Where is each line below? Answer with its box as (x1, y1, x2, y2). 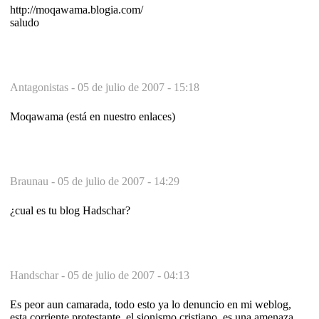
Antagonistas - (10, 80, 78, 93)
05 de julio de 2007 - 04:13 (68, 268, 189, 281)
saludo (10, 16, 39, 28)
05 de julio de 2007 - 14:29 (58, 174, 179, 187)
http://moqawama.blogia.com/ (10, 3, 143, 16)
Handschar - (10, 268, 68, 281)
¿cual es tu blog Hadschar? (10, 204, 130, 216)
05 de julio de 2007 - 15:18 (78, 80, 199, 93)
